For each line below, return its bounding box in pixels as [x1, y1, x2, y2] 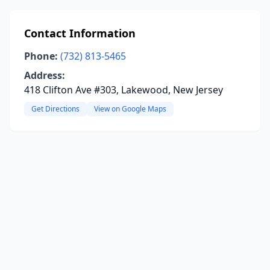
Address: [24, 69, 65, 82]
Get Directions [31, 104, 80, 114]
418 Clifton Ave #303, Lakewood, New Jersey [24, 83, 223, 96]
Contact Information [24, 26, 136, 40]
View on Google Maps [94, 104, 166, 114]
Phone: [24, 49, 58, 63]
